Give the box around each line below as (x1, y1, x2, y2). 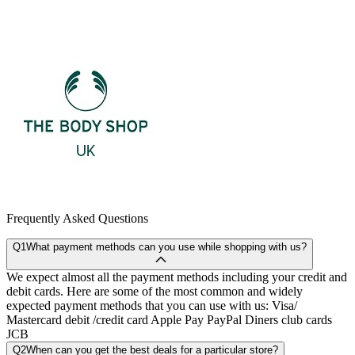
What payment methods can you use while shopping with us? (26, 241, 307, 254)
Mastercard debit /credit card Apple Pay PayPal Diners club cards (6, 313, 332, 327)
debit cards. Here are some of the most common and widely (6, 284, 303, 299)
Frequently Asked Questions (6, 212, 148, 226)
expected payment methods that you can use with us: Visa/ (6, 299, 297, 313)
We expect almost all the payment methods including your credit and (6, 270, 347, 284)
